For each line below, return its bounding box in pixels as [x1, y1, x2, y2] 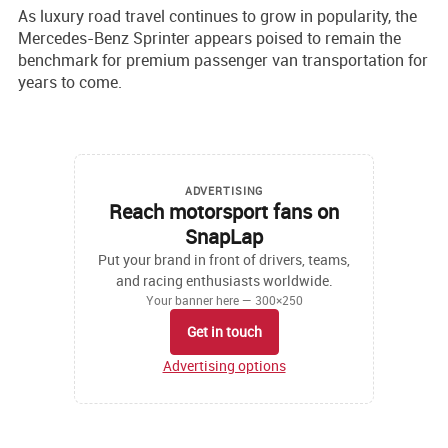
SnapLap [185, 222, 263, 250]
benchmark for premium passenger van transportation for [18, 49, 428, 72]
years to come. [18, 71, 122, 94]
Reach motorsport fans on [109, 197, 339, 225]
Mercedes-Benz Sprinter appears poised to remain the [18, 27, 401, 50]
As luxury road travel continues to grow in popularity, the [18, 5, 417, 28]
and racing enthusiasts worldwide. [115, 270, 333, 290]
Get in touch [186, 322, 262, 342]
